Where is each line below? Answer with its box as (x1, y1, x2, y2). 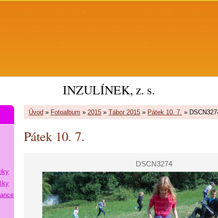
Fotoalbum (51, 109, 80, 116)
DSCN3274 (136, 160, 172, 168)
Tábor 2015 (109, 109, 140, 116)
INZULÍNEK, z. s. (62, 81, 155, 98)
